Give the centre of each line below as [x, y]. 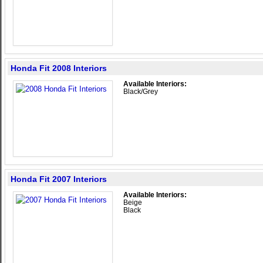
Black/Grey [141, 92]
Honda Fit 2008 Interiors [59, 68]
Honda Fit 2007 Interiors [59, 179]
